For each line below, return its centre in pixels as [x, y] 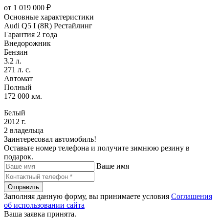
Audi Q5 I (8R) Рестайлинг [48, 25]
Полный [18, 87]
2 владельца [24, 130]
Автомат [18, 78]
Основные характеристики [49, 17]
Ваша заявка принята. [40, 214]
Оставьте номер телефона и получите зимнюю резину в [97, 148]
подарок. [19, 156]
